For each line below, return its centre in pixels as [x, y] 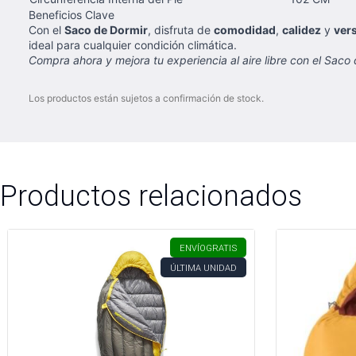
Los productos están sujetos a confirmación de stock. [146, 98]
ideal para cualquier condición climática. [133, 45]
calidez [302, 30]
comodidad [245, 30]
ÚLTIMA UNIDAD [203, 268]
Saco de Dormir [106, 30]
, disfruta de [181, 30]
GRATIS [221, 248]
